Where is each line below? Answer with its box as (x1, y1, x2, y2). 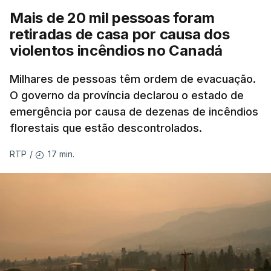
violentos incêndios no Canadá (10, 42, 223, 59)
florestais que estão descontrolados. (10, 122, 202, 134)
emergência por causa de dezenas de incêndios (10, 105, 258, 118)
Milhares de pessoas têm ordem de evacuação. (10, 73, 256, 85)
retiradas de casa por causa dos (10, 25, 230, 43)
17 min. (48, 149, 75, 159)
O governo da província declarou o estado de (10, 89, 244, 102)
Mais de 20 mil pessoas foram (10, 9, 215, 27)
